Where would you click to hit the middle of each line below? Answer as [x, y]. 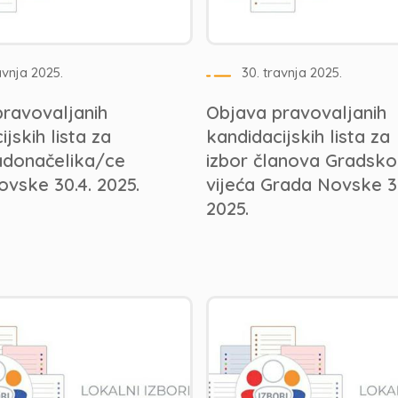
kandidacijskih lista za [298, 136]
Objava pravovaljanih [296, 112]
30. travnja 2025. [291, 72]
